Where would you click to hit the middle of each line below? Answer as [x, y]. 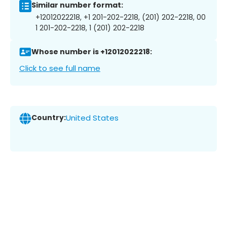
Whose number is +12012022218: [92, 52]
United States [92, 118]
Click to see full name [60, 68]
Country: [49, 118]
